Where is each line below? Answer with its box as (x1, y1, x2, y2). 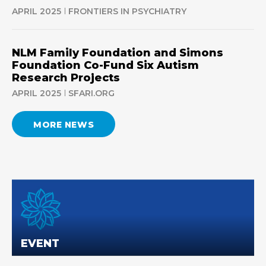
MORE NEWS (33, 119, 94, 130)
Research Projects (12, 71, 120, 84)
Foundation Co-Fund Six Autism (12, 59, 199, 72)
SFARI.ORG (68, 88, 115, 99)
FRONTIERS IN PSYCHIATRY (68, 6, 186, 17)
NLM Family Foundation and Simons (12, 46, 223, 59)
